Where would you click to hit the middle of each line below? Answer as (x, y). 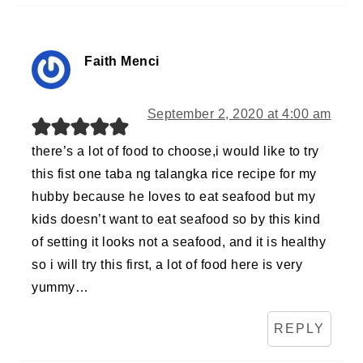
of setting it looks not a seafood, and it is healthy (179, 242)
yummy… (60, 288)
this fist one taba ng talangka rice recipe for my (174, 174)
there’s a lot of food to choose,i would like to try (175, 152)
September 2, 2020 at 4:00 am (239, 114)
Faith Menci (122, 62)
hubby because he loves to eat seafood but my (174, 197)
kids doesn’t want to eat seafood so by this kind (176, 220)
